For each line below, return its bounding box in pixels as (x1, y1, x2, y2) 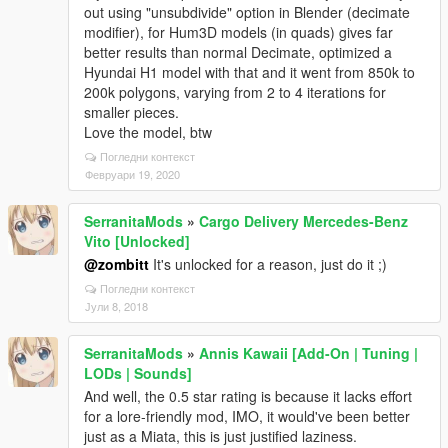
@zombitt (84, 254, 149, 274)
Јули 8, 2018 (85, 298, 148, 314)
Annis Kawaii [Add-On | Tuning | (199, 343, 418, 363)
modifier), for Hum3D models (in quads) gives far (84, 22, 393, 42)
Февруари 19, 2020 (85, 166, 180, 182)
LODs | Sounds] (84, 363, 192, 383)
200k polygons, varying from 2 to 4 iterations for (84, 82, 386, 102)
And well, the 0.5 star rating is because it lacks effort (84, 386, 412, 406)
